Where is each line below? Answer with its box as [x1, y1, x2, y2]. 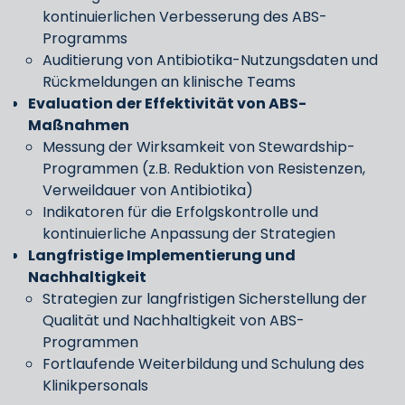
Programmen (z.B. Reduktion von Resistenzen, [42, 158, 365, 179]
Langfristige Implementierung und [28, 245, 296, 266]
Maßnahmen [28, 115, 129, 136]
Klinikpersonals [42, 375, 148, 396]
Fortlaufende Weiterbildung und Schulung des [42, 353, 364, 374]
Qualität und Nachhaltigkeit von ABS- [42, 310, 305, 331]
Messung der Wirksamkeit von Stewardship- [42, 137, 355, 157]
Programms [42, 28, 127, 49]
